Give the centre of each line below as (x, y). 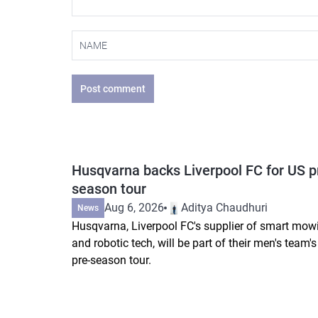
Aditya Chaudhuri (224, 207)
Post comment (113, 88)
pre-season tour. (111, 260)
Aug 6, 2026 (134, 207)
